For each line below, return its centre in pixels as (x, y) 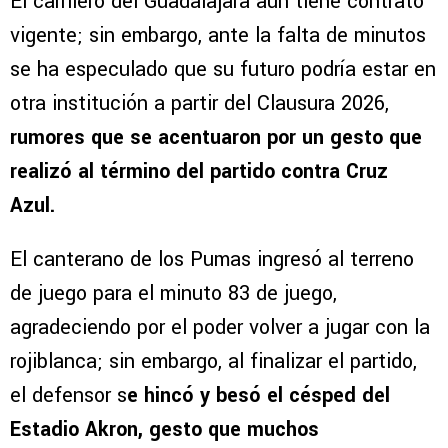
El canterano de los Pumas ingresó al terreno (212, 260)
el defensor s (68, 396)
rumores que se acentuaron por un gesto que (216, 138)
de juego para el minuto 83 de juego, (173, 294)
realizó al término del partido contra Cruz (199, 172)
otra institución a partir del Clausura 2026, (199, 104)
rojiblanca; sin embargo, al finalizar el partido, (213, 362)
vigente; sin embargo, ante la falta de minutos (218, 36)
